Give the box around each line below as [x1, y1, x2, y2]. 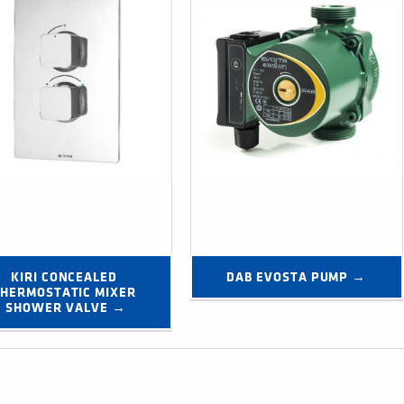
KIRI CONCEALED [11, 271, 117, 283]
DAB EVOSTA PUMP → [226, 271, 367, 283]
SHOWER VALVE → [5, 301, 126, 314]
